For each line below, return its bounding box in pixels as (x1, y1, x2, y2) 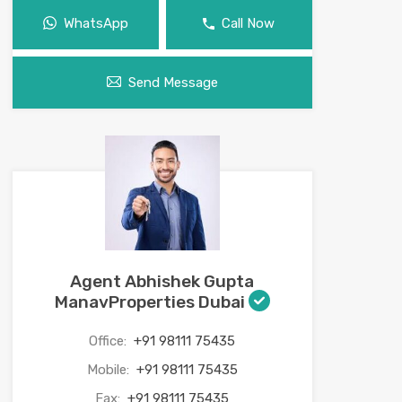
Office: (89, 333, 131, 350)
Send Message (127, 74, 218, 92)
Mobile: (86, 362, 133, 379)
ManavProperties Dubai (54, 292, 249, 313)
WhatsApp (63, 15, 128, 32)
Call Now (222, 15, 275, 32)
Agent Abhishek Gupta (70, 271, 255, 293)
